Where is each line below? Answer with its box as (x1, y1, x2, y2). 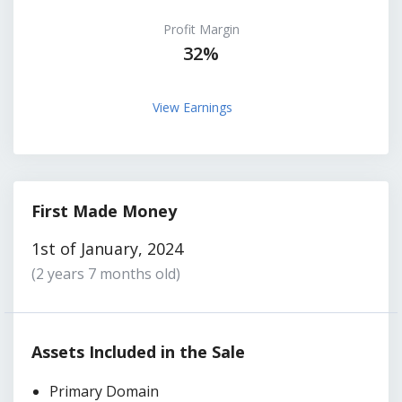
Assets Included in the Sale (31, 340, 245, 363)
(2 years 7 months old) (31, 263, 180, 284)
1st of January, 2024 (31, 237, 183, 259)
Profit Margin (162, 20, 240, 38)
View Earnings (153, 98, 236, 116)
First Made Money (31, 199, 177, 222)
